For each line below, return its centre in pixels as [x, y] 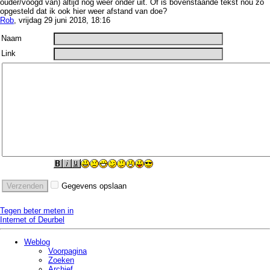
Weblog [37, 242]
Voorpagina [67, 251]
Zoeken [61, 260]
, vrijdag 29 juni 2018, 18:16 [62, 20]
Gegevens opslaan [94, 186]
